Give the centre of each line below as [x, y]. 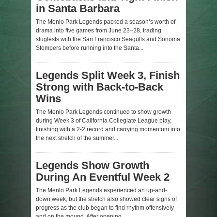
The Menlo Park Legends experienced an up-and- [101, 190]
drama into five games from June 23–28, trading [99, 30]
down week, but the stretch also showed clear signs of [106, 199]
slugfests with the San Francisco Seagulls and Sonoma [108, 39]
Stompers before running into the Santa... [90, 48]
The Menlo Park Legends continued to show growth [103, 112]
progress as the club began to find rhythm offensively [105, 208]
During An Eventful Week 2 [103, 177]
